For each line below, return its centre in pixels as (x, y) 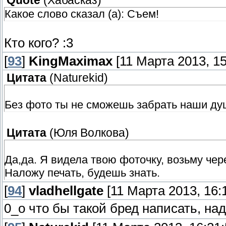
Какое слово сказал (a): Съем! (82, 14)
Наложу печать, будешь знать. (82, 173)
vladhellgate (66, 191)
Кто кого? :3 (39, 43)
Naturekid (79, 78)
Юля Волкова (89, 133)
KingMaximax (71, 61)
